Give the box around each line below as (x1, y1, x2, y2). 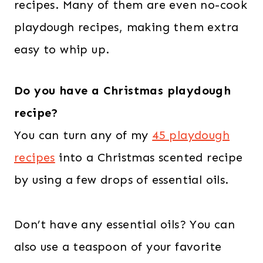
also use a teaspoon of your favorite (14, 240, 222, 254)
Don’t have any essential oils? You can (14, 217, 235, 232)
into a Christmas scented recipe (55, 150, 243, 165)
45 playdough (152, 128, 230, 143)
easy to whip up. (14, 42, 110, 57)
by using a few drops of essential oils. (14, 173, 229, 187)
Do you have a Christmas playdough (14, 83, 231, 98)
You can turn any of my (14, 128, 153, 143)
